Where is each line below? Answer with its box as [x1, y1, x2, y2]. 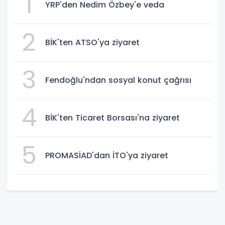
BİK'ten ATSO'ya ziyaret [45, 37, 140, 49]
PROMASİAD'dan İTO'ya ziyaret [45, 150, 168, 162]
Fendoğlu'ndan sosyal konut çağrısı [45, 74, 191, 86]
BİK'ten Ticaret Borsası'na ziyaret [45, 112, 180, 124]
